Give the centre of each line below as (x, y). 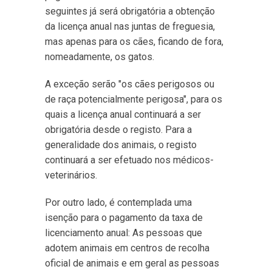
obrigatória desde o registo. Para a (118, 130)
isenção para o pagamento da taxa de (124, 218)
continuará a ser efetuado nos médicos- (129, 160)
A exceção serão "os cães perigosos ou (130, 84)
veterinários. (71, 175)
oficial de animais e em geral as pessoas (132, 263)
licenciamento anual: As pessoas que (124, 233)
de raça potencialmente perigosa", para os (134, 99)
